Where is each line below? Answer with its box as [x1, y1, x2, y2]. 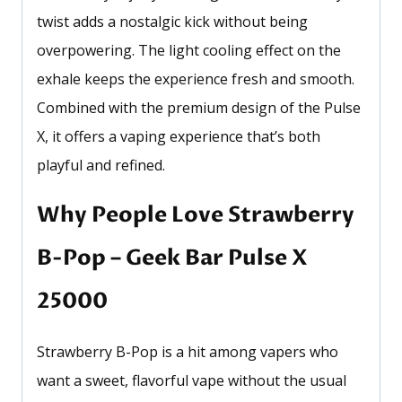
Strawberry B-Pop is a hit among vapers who [37, 342, 338, 363]
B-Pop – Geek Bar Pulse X [37, 243, 308, 274]
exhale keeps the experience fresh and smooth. [37, 69, 354, 90]
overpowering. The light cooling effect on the [37, 40, 341, 61]
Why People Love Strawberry [37, 200, 354, 231]
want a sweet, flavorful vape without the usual [37, 371, 346, 391]
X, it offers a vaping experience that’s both [37, 127, 320, 147]
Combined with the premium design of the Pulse [37, 98, 361, 118]
